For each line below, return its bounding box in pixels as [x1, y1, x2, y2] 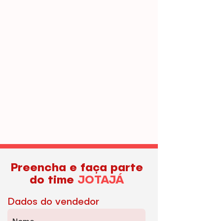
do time [30, 174, 77, 186]
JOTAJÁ [77, 174, 124, 186]
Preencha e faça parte [10, 162, 143, 174]
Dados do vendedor [8, 197, 99, 207]
